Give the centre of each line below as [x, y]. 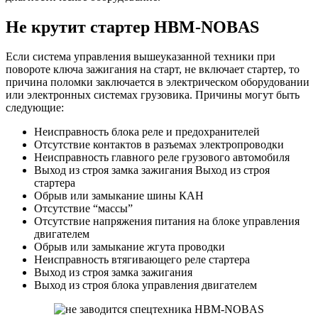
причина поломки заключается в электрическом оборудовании [158, 82]
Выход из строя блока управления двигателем [146, 285]
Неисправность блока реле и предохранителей [147, 132]
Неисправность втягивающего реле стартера [142, 260]
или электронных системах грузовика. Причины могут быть [153, 95]
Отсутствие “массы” [83, 209]
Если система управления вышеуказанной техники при [141, 57]
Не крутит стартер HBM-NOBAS [132, 27]
